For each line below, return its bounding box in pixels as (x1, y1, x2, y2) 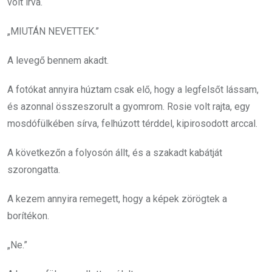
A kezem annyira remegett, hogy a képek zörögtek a (7, 193, 227, 205)
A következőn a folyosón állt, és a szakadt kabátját (7, 147, 222, 158)
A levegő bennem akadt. (7, 55, 109, 66)
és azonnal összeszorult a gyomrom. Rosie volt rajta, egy (7, 101, 250, 112)
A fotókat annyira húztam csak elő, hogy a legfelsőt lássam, (7, 84, 259, 95)
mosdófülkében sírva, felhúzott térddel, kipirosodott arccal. (7, 118, 257, 129)
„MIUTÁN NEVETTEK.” (7, 25, 99, 37)
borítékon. (7, 210, 49, 222)
